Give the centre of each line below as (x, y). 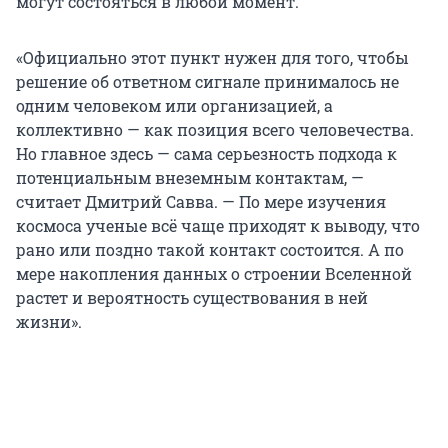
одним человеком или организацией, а (174, 106)
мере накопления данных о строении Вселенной (214, 274)
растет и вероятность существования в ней (192, 298)
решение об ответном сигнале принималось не (207, 82)
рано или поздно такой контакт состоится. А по (210, 250)
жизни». (49, 322)
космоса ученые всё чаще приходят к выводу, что (218, 226)
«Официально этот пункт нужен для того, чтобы (212, 58)
